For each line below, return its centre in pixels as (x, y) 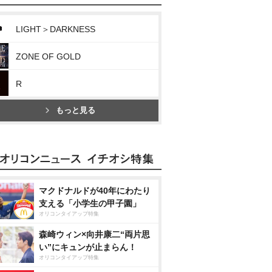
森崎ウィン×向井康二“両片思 (94, 234)
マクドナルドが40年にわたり (95, 191)
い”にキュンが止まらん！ (88, 247)
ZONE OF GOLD (48, 56)
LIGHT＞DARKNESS (56, 29)
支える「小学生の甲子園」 (90, 203)
